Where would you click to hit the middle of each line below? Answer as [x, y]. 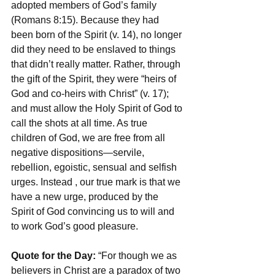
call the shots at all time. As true [80, 123]
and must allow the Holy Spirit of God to [98, 108]
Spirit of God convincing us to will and [94, 211]
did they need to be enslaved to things [95, 49]
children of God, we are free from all [89, 137]
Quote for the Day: [55, 255]
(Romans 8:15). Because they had [86, 20]
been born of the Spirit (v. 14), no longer [98, 34]
